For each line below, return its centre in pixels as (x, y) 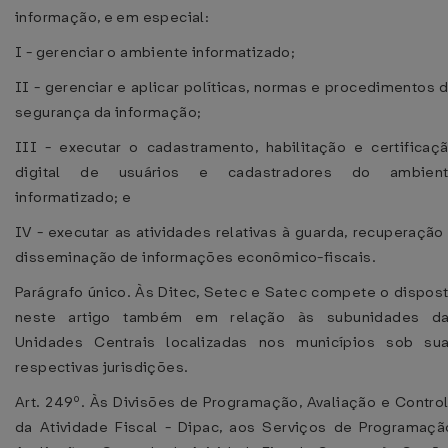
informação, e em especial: (112, 17)
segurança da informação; (108, 112)
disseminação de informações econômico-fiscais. (195, 257)
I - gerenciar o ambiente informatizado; (155, 52)
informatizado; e (73, 197)
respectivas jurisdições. (102, 367)
